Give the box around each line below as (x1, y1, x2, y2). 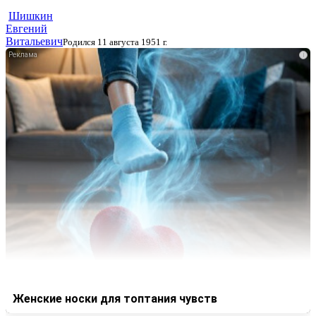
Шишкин (8, 10, 53, 23)
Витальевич (6, 35, 63, 48)
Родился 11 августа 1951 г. (63, 37, 167, 48)
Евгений (6, 23, 47, 35)
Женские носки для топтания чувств (13, 291, 217, 305)
